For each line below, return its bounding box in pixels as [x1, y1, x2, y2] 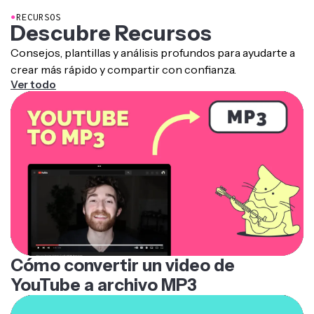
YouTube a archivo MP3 [11, 275, 197, 296]
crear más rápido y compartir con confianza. [11, 62, 236, 76]
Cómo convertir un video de [11, 255, 235, 276]
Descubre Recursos [11, 20, 212, 46]
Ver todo [11, 77, 56, 91]
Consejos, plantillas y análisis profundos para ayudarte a [11, 45, 295, 60]
